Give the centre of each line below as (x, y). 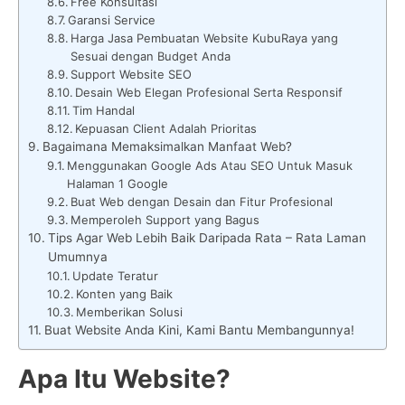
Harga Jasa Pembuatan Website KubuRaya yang (205, 38)
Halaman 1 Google (118, 183)
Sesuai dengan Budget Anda (151, 56)
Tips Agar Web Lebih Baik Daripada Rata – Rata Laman (207, 237)
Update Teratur (116, 275)
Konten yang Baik (125, 293)
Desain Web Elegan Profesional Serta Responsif (209, 92)
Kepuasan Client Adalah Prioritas (166, 128)
